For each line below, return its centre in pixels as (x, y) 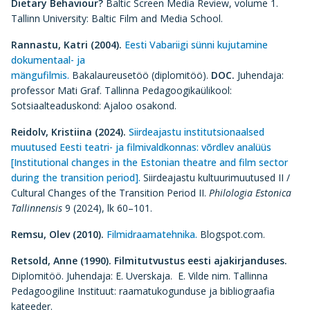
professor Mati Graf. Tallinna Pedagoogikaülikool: (121, 90)
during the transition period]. (77, 177)
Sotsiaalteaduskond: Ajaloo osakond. (95, 106)
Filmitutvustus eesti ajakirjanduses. (201, 261)
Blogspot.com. (232, 234)
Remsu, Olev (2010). (59, 234)
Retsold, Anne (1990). (63, 261)
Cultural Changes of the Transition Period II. (110, 193)
